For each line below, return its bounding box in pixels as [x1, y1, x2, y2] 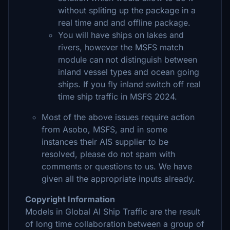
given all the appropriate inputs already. [42, 174, 195, 184]
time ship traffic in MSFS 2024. [58, 91, 177, 102]
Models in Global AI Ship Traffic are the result [25, 206, 200, 217]
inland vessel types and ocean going [58, 67, 199, 77]
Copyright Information [25, 194, 115, 204]
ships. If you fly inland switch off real [58, 79, 201, 89]
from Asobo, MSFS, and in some [42, 124, 167, 135]
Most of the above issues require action [42, 112, 195, 122]
